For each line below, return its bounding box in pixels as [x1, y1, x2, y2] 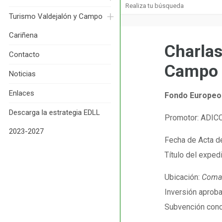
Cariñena [9, 31, 38, 40]
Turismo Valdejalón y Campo [9, 12, 103, 21]
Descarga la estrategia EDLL [9, 108, 100, 117]
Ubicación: [165, 172, 202, 182]
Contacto [9, 50, 40, 59]
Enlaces [9, 89, 34, 98]
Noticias [9, 69, 36, 78]
